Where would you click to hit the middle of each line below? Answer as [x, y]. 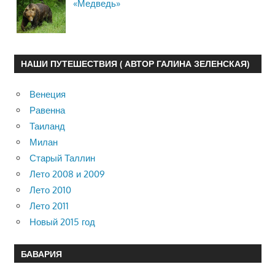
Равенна [47, 110]
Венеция [48, 95]
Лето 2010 [50, 190]
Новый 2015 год [62, 222]
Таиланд [47, 126]
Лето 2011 [49, 206]
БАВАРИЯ [41, 254]
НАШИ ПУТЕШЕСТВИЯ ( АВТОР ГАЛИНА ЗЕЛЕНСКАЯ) [135, 64]
